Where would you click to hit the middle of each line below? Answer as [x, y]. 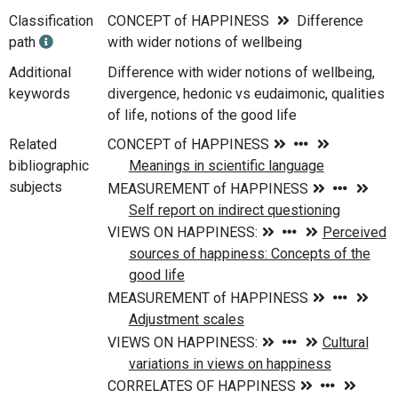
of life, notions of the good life [202, 115]
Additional [40, 72]
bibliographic [49, 166]
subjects [36, 187]
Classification [51, 21]
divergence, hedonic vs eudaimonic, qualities [246, 93]
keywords [40, 93]
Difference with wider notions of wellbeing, [241, 72]
